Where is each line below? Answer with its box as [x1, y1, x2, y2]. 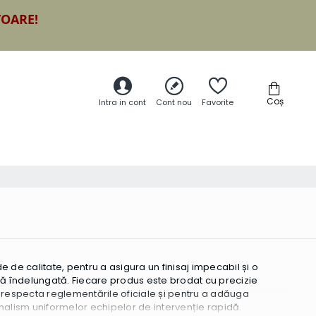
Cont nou [156, 97, 192, 109]
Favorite [202, 97, 233, 109]
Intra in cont [99, 97, 146, 109]
